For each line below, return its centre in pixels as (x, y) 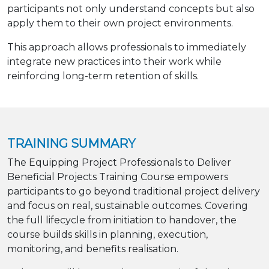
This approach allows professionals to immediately (127, 47)
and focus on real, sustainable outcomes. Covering (128, 205)
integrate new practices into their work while (114, 61)
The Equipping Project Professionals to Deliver (119, 162)
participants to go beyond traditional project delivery (134, 191)
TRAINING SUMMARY (71, 143)
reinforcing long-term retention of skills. (103, 76)
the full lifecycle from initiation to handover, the (122, 220)
